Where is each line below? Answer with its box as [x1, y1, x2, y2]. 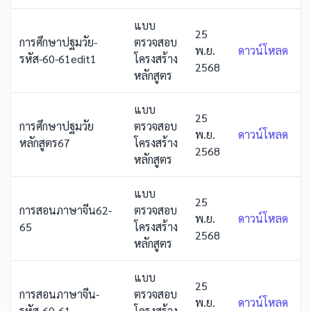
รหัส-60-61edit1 [19, 51, 96, 66]
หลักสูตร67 [19, 135, 70, 150]
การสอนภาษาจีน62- [19, 203, 112, 217]
